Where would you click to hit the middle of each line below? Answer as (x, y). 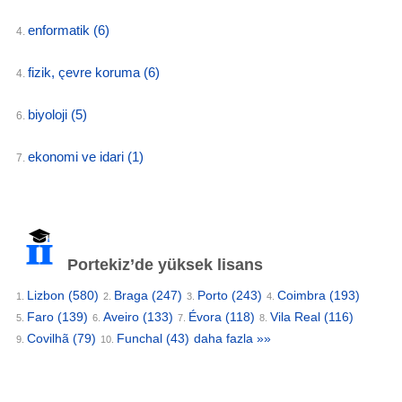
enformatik (61, 30)
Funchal (141, 338)
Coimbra (303, 295)
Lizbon (48, 295)
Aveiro (123, 317)
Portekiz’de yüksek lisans (163, 265)
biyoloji (49, 114)
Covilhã (50, 338)
